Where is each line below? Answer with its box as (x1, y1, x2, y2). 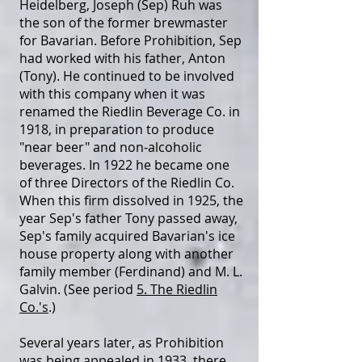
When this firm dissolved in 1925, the (19, 192, 243, 210)
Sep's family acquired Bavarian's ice (19, 227, 235, 246)
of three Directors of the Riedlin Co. (19, 174, 234, 192)
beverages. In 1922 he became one (19, 156, 229, 175)
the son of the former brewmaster (19, 14, 228, 32)
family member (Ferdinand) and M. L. (19, 263, 242, 281)
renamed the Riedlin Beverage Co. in (19, 103, 240, 121)
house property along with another (19, 245, 234, 263)
